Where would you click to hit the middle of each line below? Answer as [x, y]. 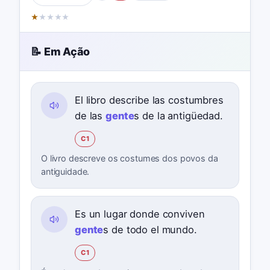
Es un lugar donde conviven [140, 214]
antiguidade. [65, 172]
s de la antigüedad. [178, 116]
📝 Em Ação [60, 51]
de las [90, 116]
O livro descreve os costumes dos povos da [129, 159]
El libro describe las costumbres [149, 100]
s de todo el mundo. [150, 230]
